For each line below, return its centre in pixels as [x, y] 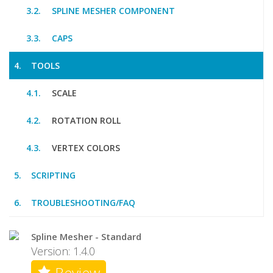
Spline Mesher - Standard [86, 236]
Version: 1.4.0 [63, 251]
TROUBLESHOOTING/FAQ [83, 203]
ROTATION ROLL [86, 120]
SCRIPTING [53, 175]
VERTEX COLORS [86, 148]
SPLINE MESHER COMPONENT [113, 11]
